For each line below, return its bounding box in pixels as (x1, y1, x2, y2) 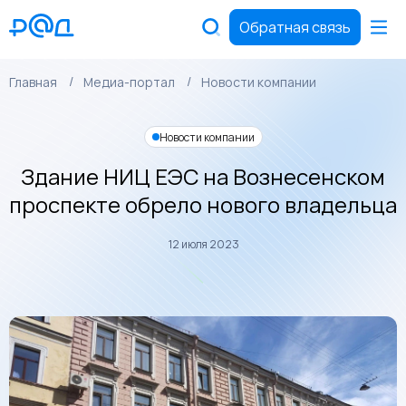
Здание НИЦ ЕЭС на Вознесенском (21, 161, 385, 191)
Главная (9, 73, 57, 91)
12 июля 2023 (167, 237, 239, 252)
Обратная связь (239, 17, 351, 37)
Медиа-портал (83, 73, 175, 91)
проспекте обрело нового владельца (9, 189, 397, 219)
